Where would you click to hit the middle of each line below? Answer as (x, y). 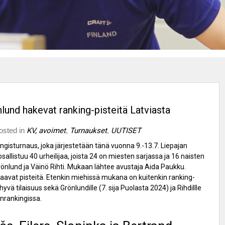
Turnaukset (88, 131)
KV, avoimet (46, 131)
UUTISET (126, 131)
